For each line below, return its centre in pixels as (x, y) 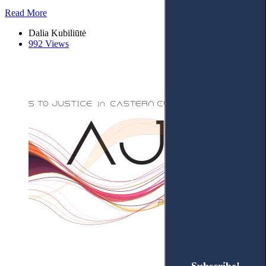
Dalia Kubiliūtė (57, 33)
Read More (26, 13)
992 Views (49, 44)
